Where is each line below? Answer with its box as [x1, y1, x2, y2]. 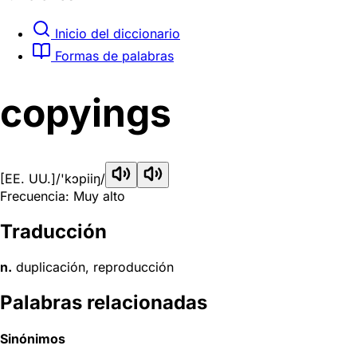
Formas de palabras [51, 47, 174, 64]
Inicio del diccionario [51, 25, 180, 41]
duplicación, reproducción [12, 259, 174, 275]
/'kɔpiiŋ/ [56, 171, 105, 187]
